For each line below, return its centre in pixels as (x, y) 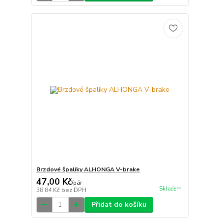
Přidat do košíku (119, 205)
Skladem (170, 189)
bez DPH (74, 190)
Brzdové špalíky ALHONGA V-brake (88, 170)
